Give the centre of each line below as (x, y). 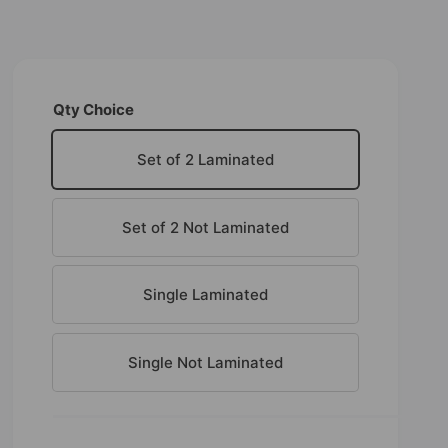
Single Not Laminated (205, 362)
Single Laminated (205, 294)
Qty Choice (93, 109)
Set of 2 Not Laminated (205, 227)
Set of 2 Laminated (205, 159)
